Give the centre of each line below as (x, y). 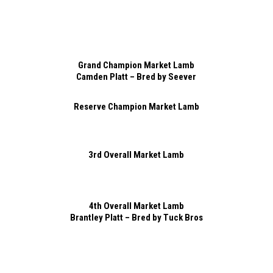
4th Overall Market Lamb (136, 206)
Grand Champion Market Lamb (136, 65)
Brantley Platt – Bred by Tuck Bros (136, 217)
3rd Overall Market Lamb (136, 154)
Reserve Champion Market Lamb (136, 106)
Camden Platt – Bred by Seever (136, 76)
